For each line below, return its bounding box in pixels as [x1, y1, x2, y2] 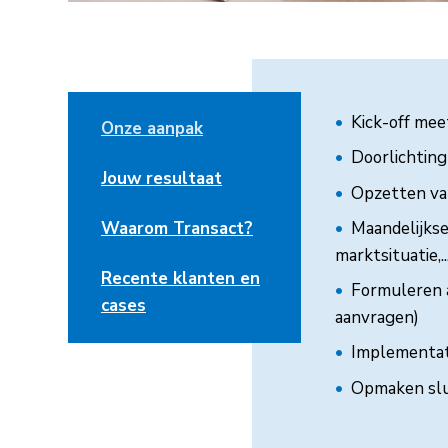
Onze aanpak [100, 117, 203, 141]
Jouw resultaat [100, 167, 222, 191]
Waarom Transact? [100, 217, 253, 241]
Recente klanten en [100, 267, 260, 291]
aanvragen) [334, 306, 419, 330]
